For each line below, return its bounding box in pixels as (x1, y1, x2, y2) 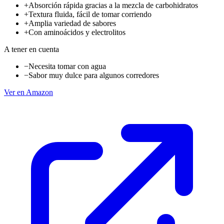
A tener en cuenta (4, 44, 59, 53)
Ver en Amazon (4, 87, 53, 96)
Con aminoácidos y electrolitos (28, 27, 125, 36)
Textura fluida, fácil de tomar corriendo (28, 9, 151, 18)
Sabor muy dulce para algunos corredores (28, 70, 159, 79)
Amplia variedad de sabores (28, 18, 116, 27)
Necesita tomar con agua (28, 61, 106, 70)
